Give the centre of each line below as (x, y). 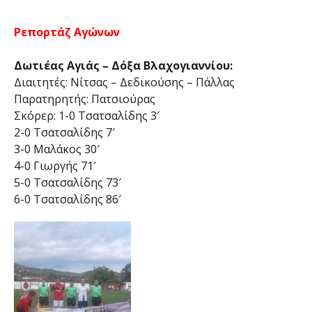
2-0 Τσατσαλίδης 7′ (64, 133)
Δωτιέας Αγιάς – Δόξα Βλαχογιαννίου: (123, 66)
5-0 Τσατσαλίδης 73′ (67, 183)
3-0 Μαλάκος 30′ (56, 149)
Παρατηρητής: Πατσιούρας (84, 99)
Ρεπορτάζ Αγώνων (67, 32)
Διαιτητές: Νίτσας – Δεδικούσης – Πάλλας (124, 83)
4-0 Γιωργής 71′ (55, 166)
